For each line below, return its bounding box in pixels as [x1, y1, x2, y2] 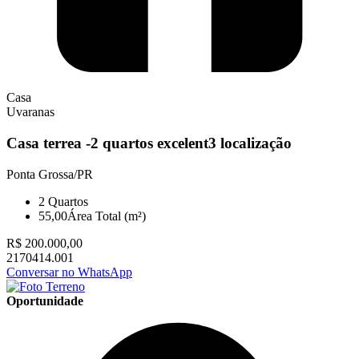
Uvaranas [6, 105, 54, 119]
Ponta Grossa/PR [6, 167, 93, 181]
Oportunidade [6, 293, 83, 308]
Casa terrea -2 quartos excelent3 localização [6, 134, 292, 151]
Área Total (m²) [67, 208, 146, 223]
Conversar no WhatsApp [6, 264, 132, 279]
